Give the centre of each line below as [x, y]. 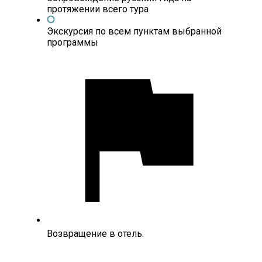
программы [73, 43]
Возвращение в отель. [95, 234]
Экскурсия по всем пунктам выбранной [134, 32]
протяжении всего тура [98, 9]
